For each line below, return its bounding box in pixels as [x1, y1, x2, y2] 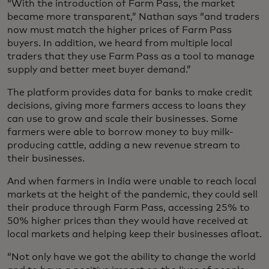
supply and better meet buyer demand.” [7, 64, 191, 74]
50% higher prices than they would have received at [7, 216, 248, 226]
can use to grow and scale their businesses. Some [7, 113, 238, 124]
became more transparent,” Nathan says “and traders [7, 11, 259, 22]
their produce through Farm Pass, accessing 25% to [7, 202, 250, 213]
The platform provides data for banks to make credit [7, 87, 252, 97]
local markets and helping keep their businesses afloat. [7, 229, 262, 239]
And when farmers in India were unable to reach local [7, 176, 256, 186]
